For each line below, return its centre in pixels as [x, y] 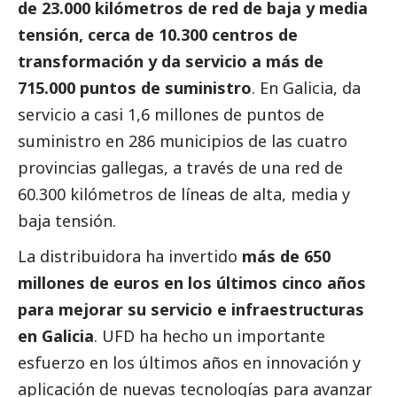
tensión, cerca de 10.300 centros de [158, 34]
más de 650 [286, 256]
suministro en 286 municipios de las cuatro [183, 140]
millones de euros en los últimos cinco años [192, 282]
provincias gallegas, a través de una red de [180, 167]
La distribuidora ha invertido [130, 256]
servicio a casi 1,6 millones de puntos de [171, 114]
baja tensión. [67, 220]
